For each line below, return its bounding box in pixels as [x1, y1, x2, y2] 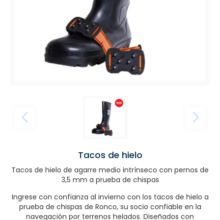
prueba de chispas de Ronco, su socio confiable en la [19, 201, 201, 212]
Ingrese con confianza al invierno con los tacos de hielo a [11, 192, 209, 202]
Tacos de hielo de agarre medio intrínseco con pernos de [11, 165, 209, 175]
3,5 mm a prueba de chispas [61, 174, 159, 185]
